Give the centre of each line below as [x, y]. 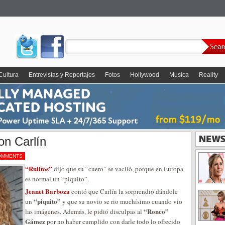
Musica [179, 75]
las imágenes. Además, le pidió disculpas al [84, 211]
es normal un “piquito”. [57, 179]
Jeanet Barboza [47, 191]
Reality [208, 75]
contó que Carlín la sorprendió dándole [124, 191]
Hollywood [145, 75]
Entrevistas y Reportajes [62, 75]
